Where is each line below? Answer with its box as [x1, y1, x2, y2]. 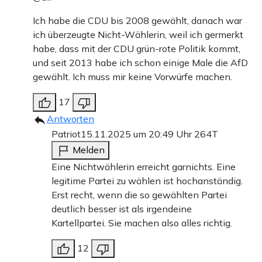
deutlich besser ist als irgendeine [51, 203, 192, 215]
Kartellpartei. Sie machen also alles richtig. [51, 217, 232, 229]
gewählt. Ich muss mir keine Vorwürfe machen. [33, 71, 232, 83]
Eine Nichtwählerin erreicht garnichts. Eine [51, 161, 236, 173]
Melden [73, 144, 105, 156]
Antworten [47, 113, 94, 125]
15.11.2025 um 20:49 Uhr [81, 128, 194, 140]
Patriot [51, 128, 81, 140]
